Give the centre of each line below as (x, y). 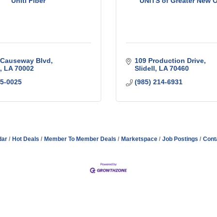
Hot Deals (26, 139)
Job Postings (180, 139)
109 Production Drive (169, 61)
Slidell (145, 69)
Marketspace (139, 139)
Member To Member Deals (80, 139)
